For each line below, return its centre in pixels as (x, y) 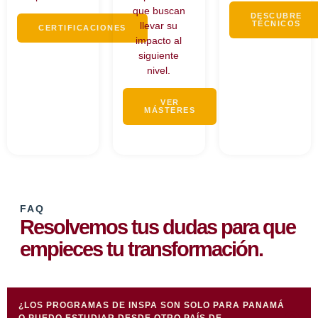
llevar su (159, 26)
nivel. (159, 70)
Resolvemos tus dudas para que (158, 227)
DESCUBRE (276, 16)
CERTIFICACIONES (82, 28)
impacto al (159, 40)
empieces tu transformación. (141, 250)
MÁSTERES (170, 110)
